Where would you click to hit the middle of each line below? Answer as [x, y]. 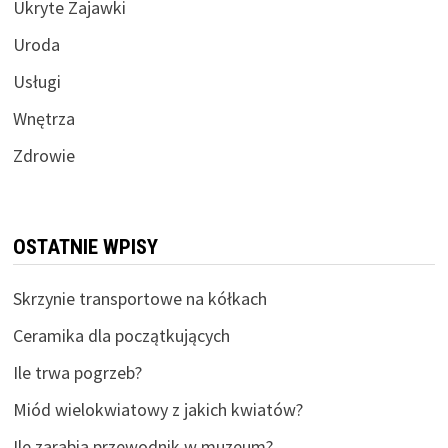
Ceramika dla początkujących [121, 336]
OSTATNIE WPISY [85, 247]
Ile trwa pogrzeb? [77, 373]
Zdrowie [43, 156]
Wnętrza [43, 119]
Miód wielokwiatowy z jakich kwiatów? [157, 410]
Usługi [36, 82]
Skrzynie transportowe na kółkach [139, 299]
